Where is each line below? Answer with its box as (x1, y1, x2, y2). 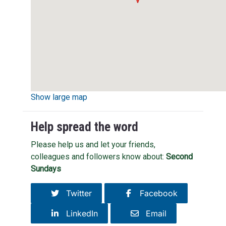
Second (165, 151, 193, 161)
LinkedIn (61, 208, 98, 218)
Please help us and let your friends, (30, 139, 155, 149)
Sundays (30, 163, 61, 174)
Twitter (61, 188, 92, 198)
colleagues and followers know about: (30, 151, 166, 161)
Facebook (134, 188, 178, 198)
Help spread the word (30, 119, 138, 134)
